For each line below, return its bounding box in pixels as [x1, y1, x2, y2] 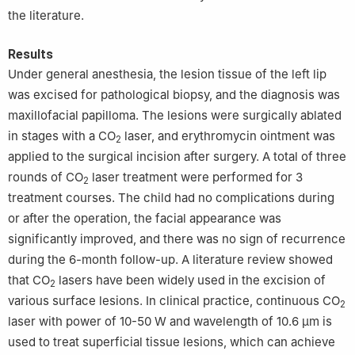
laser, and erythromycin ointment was [121, 128, 335, 143]
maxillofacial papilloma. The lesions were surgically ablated [8, 107, 342, 123]
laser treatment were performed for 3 [89, 169, 303, 185]
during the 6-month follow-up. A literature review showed [8, 251, 333, 267]
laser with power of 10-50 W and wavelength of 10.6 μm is [8, 313, 332, 329]
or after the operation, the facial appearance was [8, 210, 281, 226]
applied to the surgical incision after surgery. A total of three [8, 148, 346, 164]
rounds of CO [8, 169, 83, 185]
